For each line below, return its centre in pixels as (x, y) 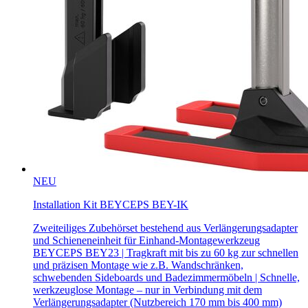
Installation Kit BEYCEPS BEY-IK (111, 205)
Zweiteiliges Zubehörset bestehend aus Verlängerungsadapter (165, 228)
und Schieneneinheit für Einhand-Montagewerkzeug (146, 241)
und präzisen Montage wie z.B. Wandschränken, (138, 265)
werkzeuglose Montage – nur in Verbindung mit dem (147, 290)
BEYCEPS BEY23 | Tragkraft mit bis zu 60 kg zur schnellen (166, 253)
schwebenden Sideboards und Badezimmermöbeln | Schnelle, (166, 278)
